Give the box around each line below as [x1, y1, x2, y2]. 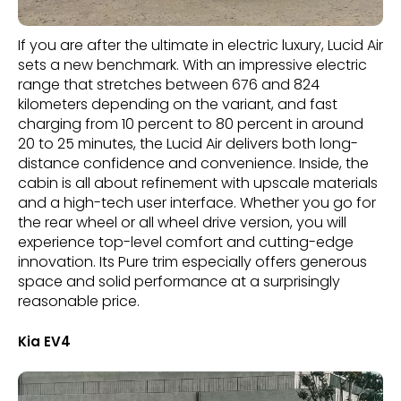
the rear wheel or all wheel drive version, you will [18, 212, 346, 234]
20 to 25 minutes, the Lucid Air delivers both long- [18, 133, 358, 155]
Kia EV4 [18, 331, 71, 351]
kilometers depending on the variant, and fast [18, 94, 337, 115]
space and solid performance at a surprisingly [18, 271, 340, 293]
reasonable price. [18, 291, 140, 312]
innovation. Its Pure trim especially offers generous [18, 252, 367, 273]
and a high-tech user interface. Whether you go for [18, 192, 376, 214]
